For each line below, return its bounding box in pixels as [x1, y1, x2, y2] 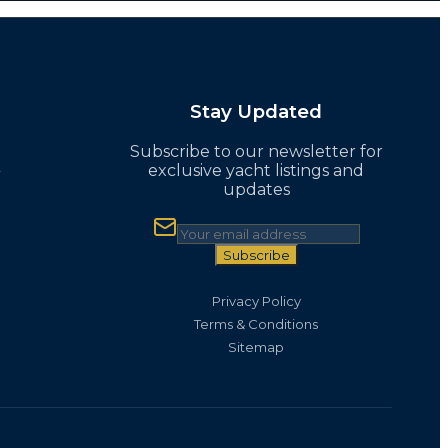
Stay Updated [190, 100, 322, 124]
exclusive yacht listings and [148, 161, 364, 180]
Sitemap [228, 339, 284, 355]
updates [222, 180, 290, 199]
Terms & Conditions [194, 316, 318, 332]
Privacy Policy [211, 293, 301, 309]
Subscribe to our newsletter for [129, 142, 383, 161]
